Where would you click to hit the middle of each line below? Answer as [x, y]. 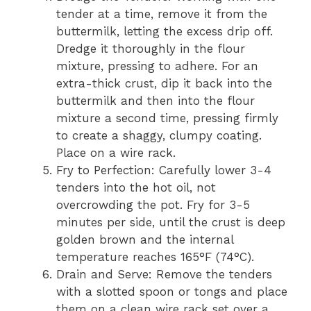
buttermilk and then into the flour [155, 100]
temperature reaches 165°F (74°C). [155, 257]
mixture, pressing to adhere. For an [157, 66]
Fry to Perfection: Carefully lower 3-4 [164, 170]
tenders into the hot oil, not [136, 187]
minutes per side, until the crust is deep [171, 222]
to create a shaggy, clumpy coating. [159, 135]
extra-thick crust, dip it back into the [164, 83]
